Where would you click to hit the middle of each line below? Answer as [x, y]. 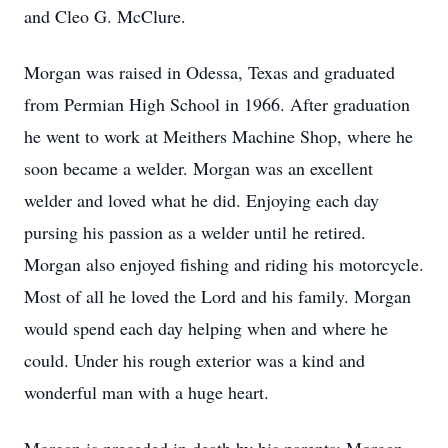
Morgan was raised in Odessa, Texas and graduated [209, 72]
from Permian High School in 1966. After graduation [217, 104]
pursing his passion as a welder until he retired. [195, 232]
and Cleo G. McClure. [105, 16]
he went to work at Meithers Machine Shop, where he [218, 136]
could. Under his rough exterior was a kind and [194, 360]
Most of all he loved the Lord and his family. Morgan [217, 296]
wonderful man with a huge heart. [146, 392]
